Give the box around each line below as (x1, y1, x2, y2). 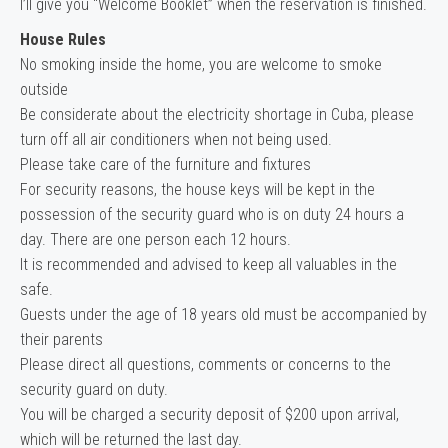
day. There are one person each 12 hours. (20, 230, 291, 250)
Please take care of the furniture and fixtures (20, 155, 311, 175)
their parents (20, 330, 103, 350)
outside (20, 80, 68, 100)
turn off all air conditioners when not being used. (20, 130, 332, 150)
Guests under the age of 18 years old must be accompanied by (20, 305, 427, 325)
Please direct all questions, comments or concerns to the (20, 355, 391, 375)
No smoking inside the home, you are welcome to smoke (20, 55, 382, 75)
